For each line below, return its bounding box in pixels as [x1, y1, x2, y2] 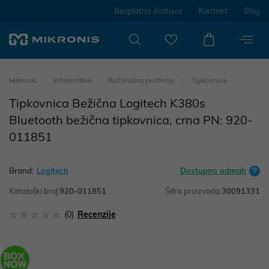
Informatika [53, 76, 93, 85]
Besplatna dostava [114, 6, 183, 16]
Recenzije [77, 209, 116, 220]
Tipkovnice [192, 76, 229, 85]
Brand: [9, 166, 34, 175]
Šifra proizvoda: [165, 186, 222, 196]
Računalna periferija [108, 76, 177, 85]
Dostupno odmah [180, 166, 246, 175]
